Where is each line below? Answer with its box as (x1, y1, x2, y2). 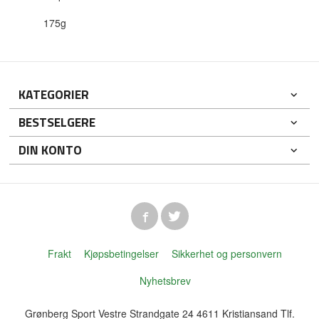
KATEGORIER (19, 84, 90, 104)
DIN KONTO (19, 140, 83, 159)
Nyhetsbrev (139, 273, 191, 288)
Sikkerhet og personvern (172, 246, 283, 261)
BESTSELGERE (19, 112, 96, 132)
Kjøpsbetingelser (84, 246, 159, 261)
